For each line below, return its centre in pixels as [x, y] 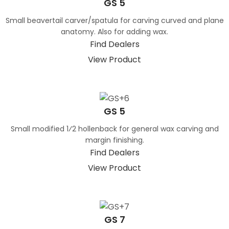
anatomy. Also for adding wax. [114, 31]
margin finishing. [114, 140]
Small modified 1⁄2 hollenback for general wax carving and [114, 129]
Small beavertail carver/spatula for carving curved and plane [114, 20]
